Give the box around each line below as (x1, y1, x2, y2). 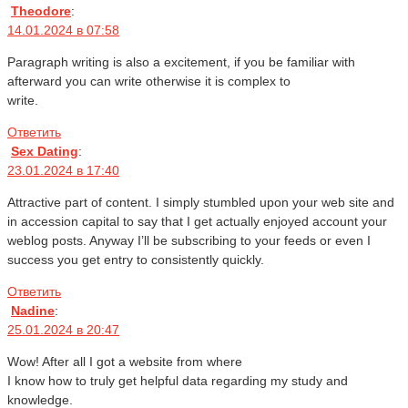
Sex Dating (11, 144, 78, 159)
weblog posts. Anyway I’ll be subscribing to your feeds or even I (7, 233, 371, 249)
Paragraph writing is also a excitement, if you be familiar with (7, 55, 355, 70)
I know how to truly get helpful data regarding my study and (7, 373, 348, 389)
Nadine (11, 303, 55, 319)
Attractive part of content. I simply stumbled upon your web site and (7, 195, 394, 210)
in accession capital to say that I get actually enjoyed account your (7, 214, 387, 229)
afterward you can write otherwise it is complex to (7, 74, 291, 89)
